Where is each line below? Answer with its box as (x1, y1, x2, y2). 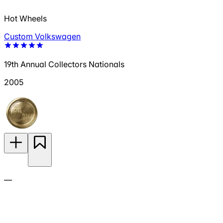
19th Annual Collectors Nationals (4, 59, 124, 70)
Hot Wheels (4, 13, 47, 24)
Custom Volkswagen (4, 31, 81, 42)
